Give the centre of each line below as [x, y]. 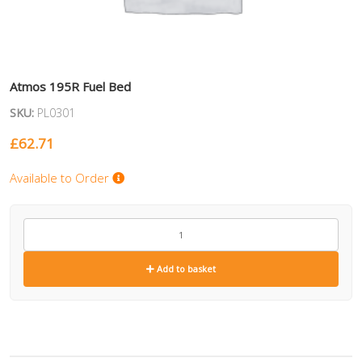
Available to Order [61, 178]
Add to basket [185, 269]
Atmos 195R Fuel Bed [70, 87]
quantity [44, 242]
